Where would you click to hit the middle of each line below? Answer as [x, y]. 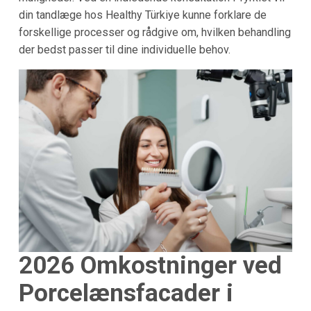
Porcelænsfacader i [126, 294]
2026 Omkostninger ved [150, 266]
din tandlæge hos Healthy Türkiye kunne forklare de [142, 15]
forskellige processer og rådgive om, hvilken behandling [154, 32]
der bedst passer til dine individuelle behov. [124, 49]
